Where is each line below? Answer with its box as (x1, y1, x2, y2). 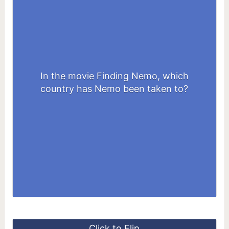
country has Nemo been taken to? (40, 83, 189, 95)
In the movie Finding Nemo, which (40, 71, 189, 82)
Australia (96, 77, 133, 88)
